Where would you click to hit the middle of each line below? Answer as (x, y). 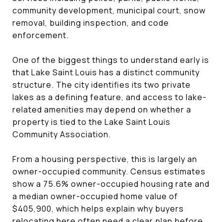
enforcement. (41, 35)
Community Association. (62, 134)
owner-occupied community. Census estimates (109, 171)
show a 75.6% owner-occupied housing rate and (111, 184)
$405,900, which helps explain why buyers (98, 208)
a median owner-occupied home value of (95, 196)
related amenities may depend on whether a (102, 109)
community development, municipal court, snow (109, 10)
